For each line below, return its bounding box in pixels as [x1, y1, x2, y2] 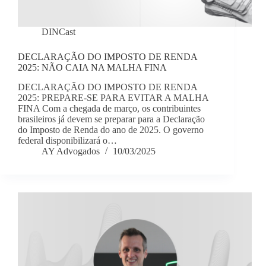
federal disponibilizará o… [18, 135, 117, 146]
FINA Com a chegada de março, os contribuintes [18, 103, 201, 114]
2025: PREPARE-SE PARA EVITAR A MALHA [18, 93, 208, 103]
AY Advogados [42, 146, 100, 157]
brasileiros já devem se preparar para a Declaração [18, 114, 205, 125]
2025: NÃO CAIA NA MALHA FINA [18, 62, 167, 73]
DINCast [42, 27, 75, 37]
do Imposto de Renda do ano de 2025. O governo [18, 125, 204, 135]
